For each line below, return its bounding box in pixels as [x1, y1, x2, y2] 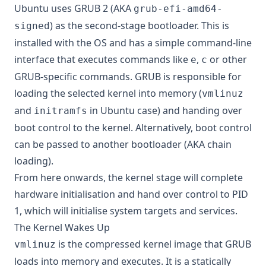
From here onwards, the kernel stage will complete [14, 171, 243, 184]
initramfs [34, 105, 87, 116]
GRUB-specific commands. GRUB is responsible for [14, 70, 242, 83]
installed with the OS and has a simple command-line [14, 36, 252, 49]
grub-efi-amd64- [134, 3, 223, 14]
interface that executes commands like [14, 53, 191, 66]
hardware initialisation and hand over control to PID [14, 188, 248, 201]
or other [207, 53, 247, 66]
